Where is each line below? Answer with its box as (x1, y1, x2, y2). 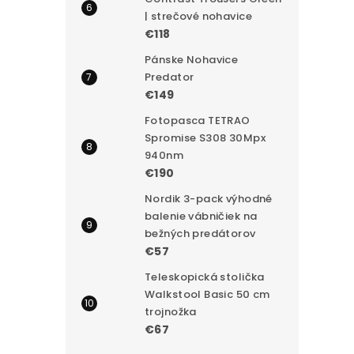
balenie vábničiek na (145, 208, 258, 224)
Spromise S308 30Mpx (145, 130, 265, 145)
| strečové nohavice (145, 8, 252, 24)
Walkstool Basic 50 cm (145, 286, 270, 302)
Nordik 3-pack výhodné (145, 190, 273, 206)
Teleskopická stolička (145, 269, 265, 284)
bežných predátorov (145, 225, 256, 241)
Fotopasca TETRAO (145, 112, 250, 128)
